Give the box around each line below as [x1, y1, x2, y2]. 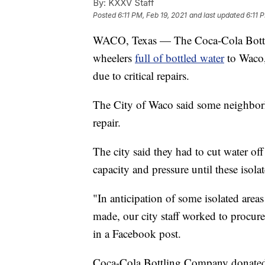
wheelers [93, 50, 135, 65]
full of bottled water [135, 50, 224, 65]
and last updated [189, 10, 244, 20]
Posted [93, 10, 118, 20]
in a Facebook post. [93, 225, 181, 241]
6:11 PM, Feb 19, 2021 [118, 10, 187, 20]
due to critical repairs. [93, 67, 189, 83]
